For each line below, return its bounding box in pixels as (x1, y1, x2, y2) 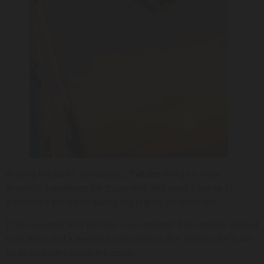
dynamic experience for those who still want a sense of (6, 182, 233, 194)
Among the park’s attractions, (6, 168, 129, 180)
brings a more (161, 168, 220, 180)
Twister (129, 168, 161, 180)
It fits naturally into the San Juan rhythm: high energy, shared (6, 219, 258, 230)
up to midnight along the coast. (6, 247, 136, 259)
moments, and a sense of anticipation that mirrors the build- (6, 233, 254, 245)
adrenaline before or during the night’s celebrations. (6, 196, 218, 208)
